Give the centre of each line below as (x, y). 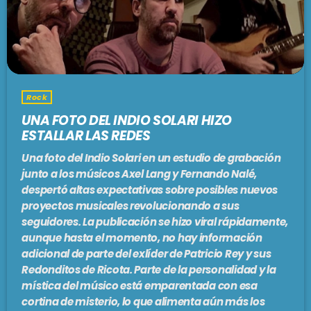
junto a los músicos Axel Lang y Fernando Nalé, (139, 174)
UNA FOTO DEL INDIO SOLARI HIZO (127, 120)
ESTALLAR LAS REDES (86, 135)
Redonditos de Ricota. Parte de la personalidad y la (149, 270)
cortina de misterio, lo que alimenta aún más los (143, 302)
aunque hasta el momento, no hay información (142, 238)
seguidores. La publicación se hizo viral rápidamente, (155, 222)
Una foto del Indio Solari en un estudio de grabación (151, 158)
